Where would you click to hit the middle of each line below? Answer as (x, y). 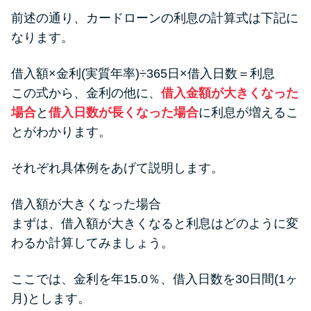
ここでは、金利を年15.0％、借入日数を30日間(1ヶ (154, 279)
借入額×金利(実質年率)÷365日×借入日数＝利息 (143, 73)
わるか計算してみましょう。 (92, 243)
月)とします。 (51, 298)
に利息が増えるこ (249, 112)
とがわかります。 (61, 132)
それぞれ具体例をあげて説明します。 (117, 168)
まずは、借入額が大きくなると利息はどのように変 (155, 223)
